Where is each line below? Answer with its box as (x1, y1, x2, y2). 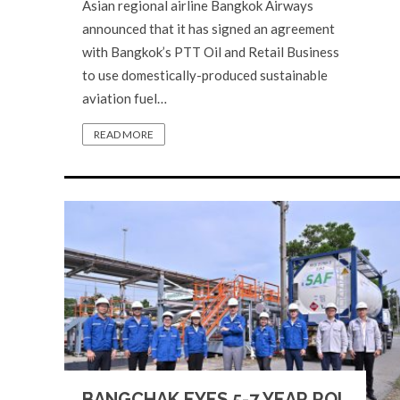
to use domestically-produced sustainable (82, 67, 328, 83)
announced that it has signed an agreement (82, 21, 335, 37)
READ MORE (94, 128, 154, 141)
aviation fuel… (82, 90, 167, 106)
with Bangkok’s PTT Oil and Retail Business (82, 44, 339, 60)
